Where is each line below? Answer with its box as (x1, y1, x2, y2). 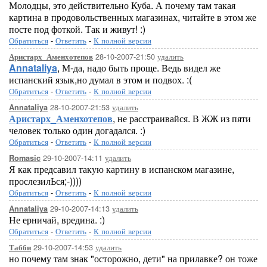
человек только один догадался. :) (9, 123, 145, 137)
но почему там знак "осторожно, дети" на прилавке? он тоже (9, 252, 257, 265)
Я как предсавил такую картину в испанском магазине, (9, 162, 234, 176)
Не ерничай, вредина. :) (9, 213, 105, 226)
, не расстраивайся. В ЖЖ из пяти (113, 111, 251, 125)
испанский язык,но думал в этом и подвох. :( (9, 73, 192, 86)
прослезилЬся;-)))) (9, 174, 82, 188)
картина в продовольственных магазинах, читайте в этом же (9, 10, 256, 24)
